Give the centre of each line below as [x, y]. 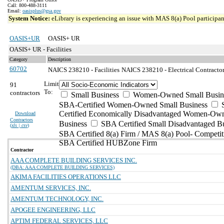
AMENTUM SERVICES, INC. [51, 188]
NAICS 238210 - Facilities [84, 70]
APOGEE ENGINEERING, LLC [53, 210]
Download [25, 113]
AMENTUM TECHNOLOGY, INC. [57, 199]
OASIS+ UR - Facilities [40, 49]
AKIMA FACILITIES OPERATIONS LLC [66, 177]
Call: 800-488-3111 [27, 5]
